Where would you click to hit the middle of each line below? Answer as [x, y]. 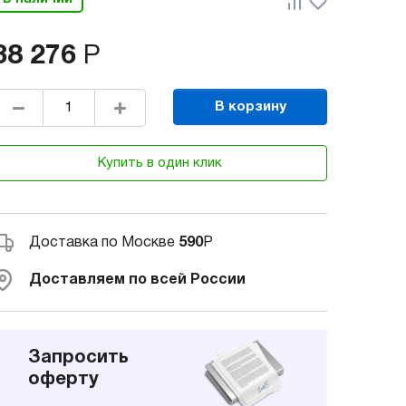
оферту [63, 379]
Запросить [78, 358]
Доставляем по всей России [137, 280]
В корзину [250, 106]
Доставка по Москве [104, 243]
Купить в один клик [159, 163]
